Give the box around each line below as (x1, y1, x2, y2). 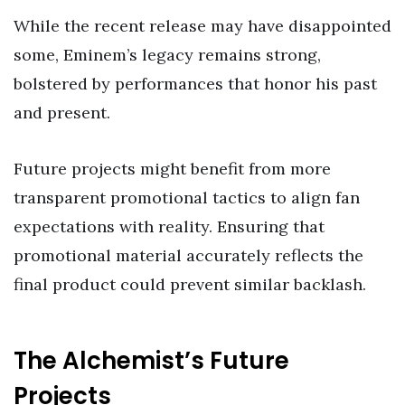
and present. (14, 102, 110, 124)
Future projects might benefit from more (14, 157, 331, 179)
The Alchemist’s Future (14, 344, 289, 378)
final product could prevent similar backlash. (14, 273, 366, 295)
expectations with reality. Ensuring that (14, 215, 325, 237)
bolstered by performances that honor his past (14, 73, 377, 95)
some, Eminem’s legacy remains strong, (14, 44, 321, 66)
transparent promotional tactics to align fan (14, 186, 360, 208)
